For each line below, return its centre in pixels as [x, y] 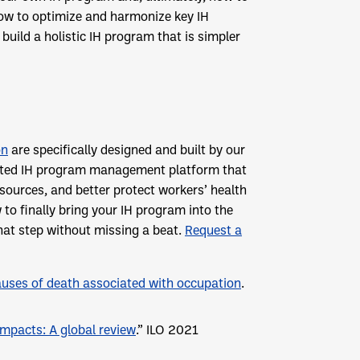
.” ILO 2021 [167, 330]
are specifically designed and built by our [127, 150]
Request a [213, 230]
